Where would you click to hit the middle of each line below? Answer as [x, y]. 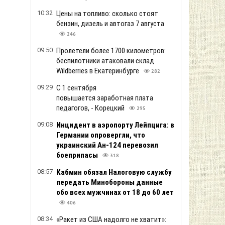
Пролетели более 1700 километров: [111, 51]
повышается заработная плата [105, 98]
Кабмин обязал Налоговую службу [114, 172]
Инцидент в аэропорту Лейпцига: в [115, 125]
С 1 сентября [76, 88]
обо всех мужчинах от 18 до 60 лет [115, 192]
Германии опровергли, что [101, 135]
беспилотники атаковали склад [105, 61]
